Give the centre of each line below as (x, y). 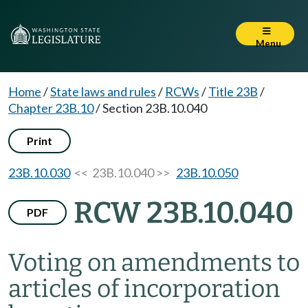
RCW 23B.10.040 (184, 213)
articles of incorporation (144, 289)
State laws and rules (103, 91)
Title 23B (233, 91)
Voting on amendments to (154, 263)
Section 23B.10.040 (155, 108)
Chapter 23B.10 (51, 108)
